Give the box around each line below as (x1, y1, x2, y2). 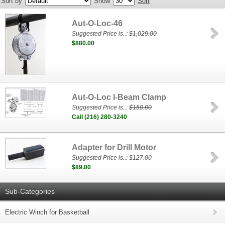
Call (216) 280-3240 (72, 114, 128, 121)
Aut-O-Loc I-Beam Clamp (72, 93, 167, 101)
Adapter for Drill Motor (72, 143, 157, 152)
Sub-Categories (5, 187, 55, 195)
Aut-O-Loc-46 (72, 19, 123, 28)
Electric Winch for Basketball (5, 208, 89, 216)
